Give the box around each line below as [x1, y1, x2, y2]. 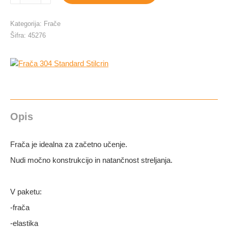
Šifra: [10, 32, 28, 39]
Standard [10, 4, 40, 12]
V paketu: [10, 187, 42, 196]
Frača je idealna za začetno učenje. [10, 140, 127, 149]
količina [10, 25, 35, 34]
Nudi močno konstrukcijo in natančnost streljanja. [10, 156, 173, 164]
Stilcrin [10, 14, 32, 23]
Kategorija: [10, 20, 44, 27]
